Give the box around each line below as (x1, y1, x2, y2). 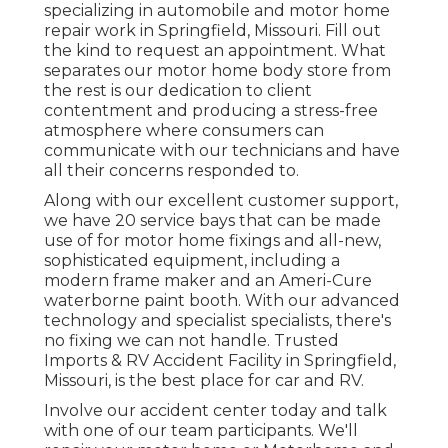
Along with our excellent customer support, (44, 191, 398, 211)
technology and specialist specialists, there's (44, 311, 391, 331)
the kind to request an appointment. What (44, 41, 386, 61)
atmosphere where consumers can (44, 121, 324, 141)
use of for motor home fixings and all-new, (44, 231, 381, 251)
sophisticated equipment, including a (44, 251, 340, 271)
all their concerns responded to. (44, 161, 299, 181)
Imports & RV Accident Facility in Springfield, (44, 351, 396, 371)
